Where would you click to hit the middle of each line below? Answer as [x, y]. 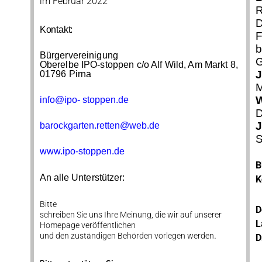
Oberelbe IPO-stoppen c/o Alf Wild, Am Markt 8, [139, 65]
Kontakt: [56, 30]
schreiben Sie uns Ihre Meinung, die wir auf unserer [130, 215]
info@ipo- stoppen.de [84, 100]
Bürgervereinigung [79, 55]
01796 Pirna [65, 74]
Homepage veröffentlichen [87, 225]
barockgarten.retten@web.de [99, 125]
